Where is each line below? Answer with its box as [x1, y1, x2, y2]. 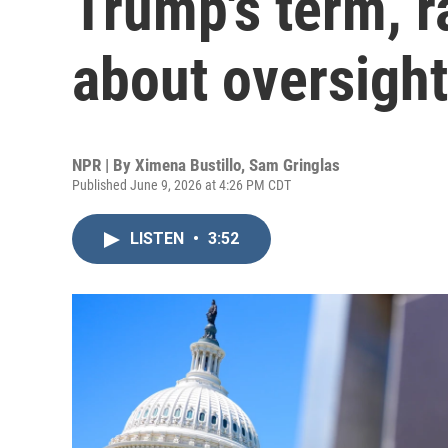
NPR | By [72, 155, 135, 175]
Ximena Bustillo [135, 155, 241, 175]
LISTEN [130, 229, 188, 248]
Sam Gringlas [249, 155, 340, 175]
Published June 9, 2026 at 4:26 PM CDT [72, 177, 291, 193]
